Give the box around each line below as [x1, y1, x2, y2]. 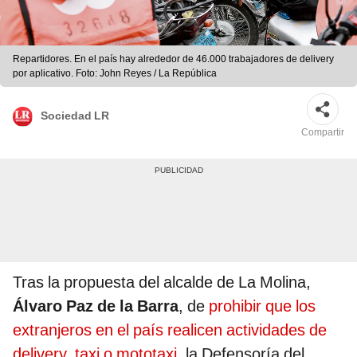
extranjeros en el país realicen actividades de [13, 320, 327, 340]
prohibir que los [209, 296, 316, 316]
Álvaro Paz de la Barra [13, 296, 178, 316]
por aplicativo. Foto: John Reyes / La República [13, 68, 217, 80]
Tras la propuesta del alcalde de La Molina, [13, 273, 311, 292]
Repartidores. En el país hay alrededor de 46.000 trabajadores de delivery [13, 53, 334, 65]
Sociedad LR [41, 108, 109, 122]
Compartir [301, 127, 344, 139]
